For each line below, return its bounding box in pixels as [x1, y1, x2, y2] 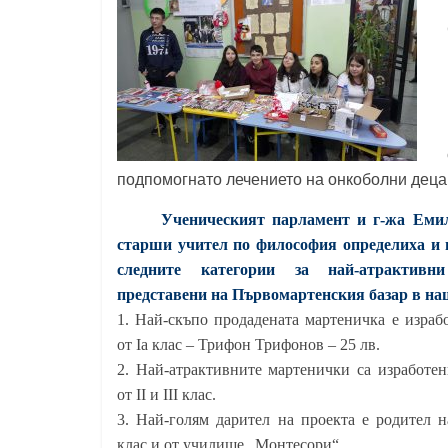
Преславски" [101, 36, 199, 58]
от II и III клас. [117, 386, 216, 403]
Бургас [101, 84, 152, 106]
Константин [101, 12, 195, 34]
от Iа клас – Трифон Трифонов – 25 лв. [117, 336, 380, 353]
